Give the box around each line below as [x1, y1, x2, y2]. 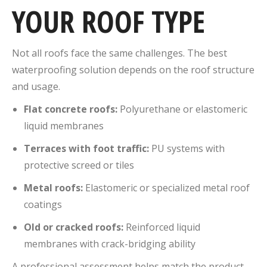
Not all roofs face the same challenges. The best [12, 46, 227, 60]
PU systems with [149, 141, 225, 155]
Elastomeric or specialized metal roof [83, 181, 250, 194]
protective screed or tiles [24, 158, 134, 172]
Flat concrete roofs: [24, 102, 117, 116]
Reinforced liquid [123, 220, 200, 234]
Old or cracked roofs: [24, 220, 123, 234]
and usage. [12, 79, 60, 93]
